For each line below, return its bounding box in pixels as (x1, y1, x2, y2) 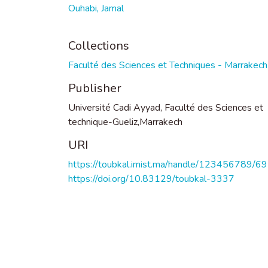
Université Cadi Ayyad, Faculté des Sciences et (68, 100, 263, 114)
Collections (68, 37, 129, 54)
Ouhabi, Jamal (68, 1, 124, 15)
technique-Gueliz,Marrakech (68, 115, 182, 129)
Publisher (68, 80, 121, 96)
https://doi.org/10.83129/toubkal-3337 (68, 172, 234, 185)
